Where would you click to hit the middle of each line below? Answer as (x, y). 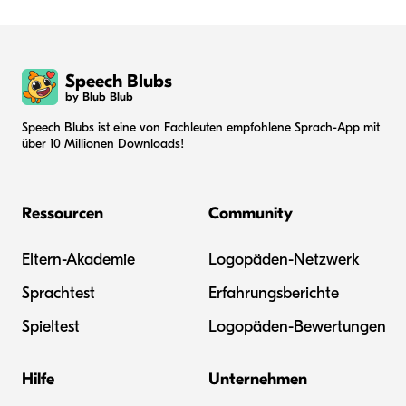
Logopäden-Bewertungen (297, 327)
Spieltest (51, 327)
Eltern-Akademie (78, 260)
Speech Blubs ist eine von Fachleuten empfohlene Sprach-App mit (201, 127)
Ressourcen (63, 213)
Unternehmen (258, 379)
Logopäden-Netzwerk (284, 260)
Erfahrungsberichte (274, 293)
